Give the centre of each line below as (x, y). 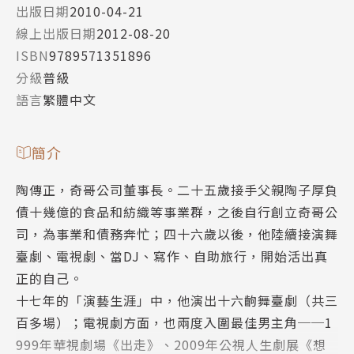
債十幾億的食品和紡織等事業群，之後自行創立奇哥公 (177, 212)
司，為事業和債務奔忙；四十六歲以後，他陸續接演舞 (177, 234)
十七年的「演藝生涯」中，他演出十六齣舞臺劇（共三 (177, 301)
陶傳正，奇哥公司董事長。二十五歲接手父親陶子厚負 (177, 190)
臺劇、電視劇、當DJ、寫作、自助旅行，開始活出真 (172, 256)
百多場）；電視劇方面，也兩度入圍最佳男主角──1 (174, 323)
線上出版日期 (56, 34)
